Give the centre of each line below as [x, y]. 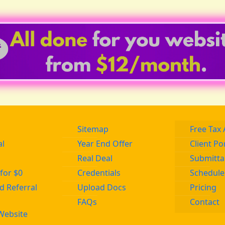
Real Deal [95, 158]
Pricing [203, 188]
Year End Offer [105, 144]
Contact [204, 202]
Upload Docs [102, 188]
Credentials [99, 173]
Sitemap [93, 129]
